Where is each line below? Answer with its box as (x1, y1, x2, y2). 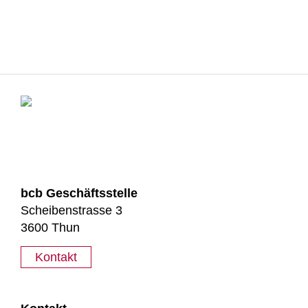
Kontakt (35, 250, 77, 265)
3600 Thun (21, 221, 80, 235)
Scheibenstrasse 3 (21, 203, 122, 218)
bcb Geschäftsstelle (21, 186, 137, 201)
